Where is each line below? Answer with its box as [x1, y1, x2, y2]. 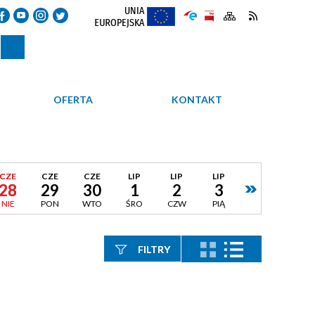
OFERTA [53, 94, 94, 105]
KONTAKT [171, 94, 222, 105]
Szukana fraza [96, 281, 164, 294]
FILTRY [137, 243, 170, 255]
